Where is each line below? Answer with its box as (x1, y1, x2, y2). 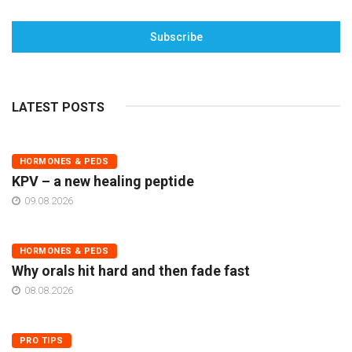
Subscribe (149, 31, 203, 44)
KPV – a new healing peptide (12, 173, 194, 190)
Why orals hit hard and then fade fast (12, 262, 250, 280)
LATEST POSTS (12, 100, 104, 115)
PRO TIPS (20, 335, 64, 346)
